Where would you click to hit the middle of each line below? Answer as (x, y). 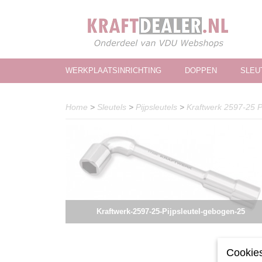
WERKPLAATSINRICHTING (113, 70)
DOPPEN (201, 70)
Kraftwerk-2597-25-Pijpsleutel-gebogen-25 (171, 211)
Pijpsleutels (156, 107)
